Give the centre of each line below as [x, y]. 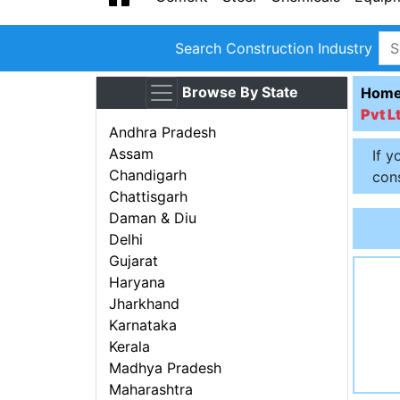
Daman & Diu [153, 218]
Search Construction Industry [274, 48]
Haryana [137, 283]
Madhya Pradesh [166, 368]
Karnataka [143, 325]
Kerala [130, 347]
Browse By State [240, 92]
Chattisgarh [149, 197]
